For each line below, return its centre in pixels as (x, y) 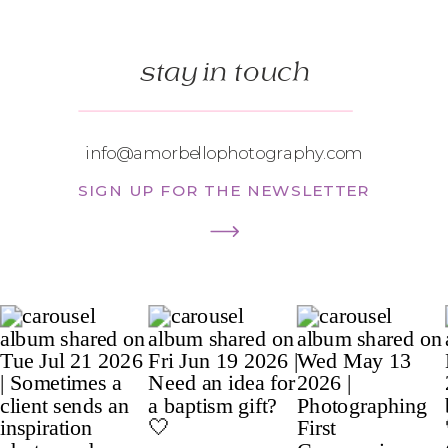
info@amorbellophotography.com (224, 153)
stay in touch (224, 73)
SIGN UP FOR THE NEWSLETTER (224, 190)
